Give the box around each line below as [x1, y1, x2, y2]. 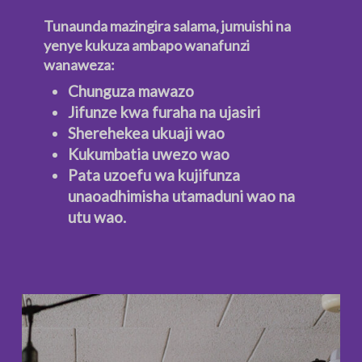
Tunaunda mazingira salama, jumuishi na [43, 17, 291, 36]
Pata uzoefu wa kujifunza [67, 166, 240, 185]
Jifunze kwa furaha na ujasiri [67, 103, 260, 122]
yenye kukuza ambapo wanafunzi [43, 36, 250, 55]
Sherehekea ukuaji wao [67, 124, 225, 143]
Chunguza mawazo [67, 82, 194, 101]
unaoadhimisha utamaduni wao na [67, 187, 295, 206]
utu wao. [67, 208, 126, 227]
